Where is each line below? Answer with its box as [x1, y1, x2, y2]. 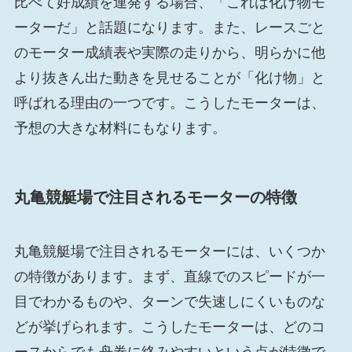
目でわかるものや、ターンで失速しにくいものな [13, 294, 325, 310]
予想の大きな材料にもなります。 [13, 119, 226, 136]
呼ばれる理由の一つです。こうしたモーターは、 [13, 94, 325, 111]
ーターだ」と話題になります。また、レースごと [13, 19, 325, 35]
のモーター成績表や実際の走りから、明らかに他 [13, 44, 325, 60]
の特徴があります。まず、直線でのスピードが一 [13, 269, 325, 285]
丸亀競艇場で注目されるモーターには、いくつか [13, 244, 325, 260]
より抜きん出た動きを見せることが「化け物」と [13, 69, 325, 86]
